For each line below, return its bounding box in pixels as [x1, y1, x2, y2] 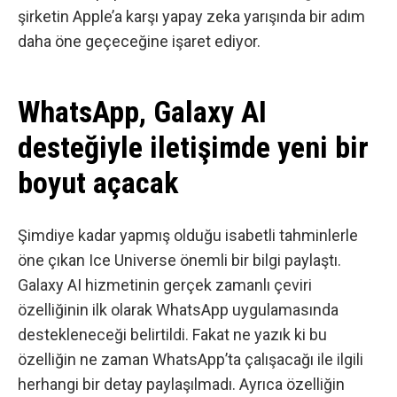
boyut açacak [18, 165, 179, 201]
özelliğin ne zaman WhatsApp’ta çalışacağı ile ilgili [18, 349, 363, 369]
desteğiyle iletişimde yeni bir [18, 129, 369, 166]
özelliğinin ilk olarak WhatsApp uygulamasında [18, 300, 339, 319]
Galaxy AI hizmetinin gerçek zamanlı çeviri [18, 275, 312, 294]
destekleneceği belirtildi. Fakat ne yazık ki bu [18, 324, 327, 344]
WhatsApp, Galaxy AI [18, 94, 267, 130]
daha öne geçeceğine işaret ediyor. [18, 31, 261, 51]
